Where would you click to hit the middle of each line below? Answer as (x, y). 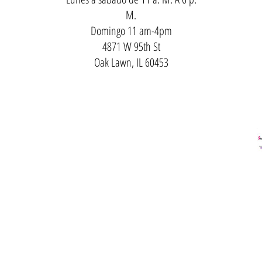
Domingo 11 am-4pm (131, 30)
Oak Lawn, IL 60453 (131, 62)
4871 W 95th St (131, 46)
